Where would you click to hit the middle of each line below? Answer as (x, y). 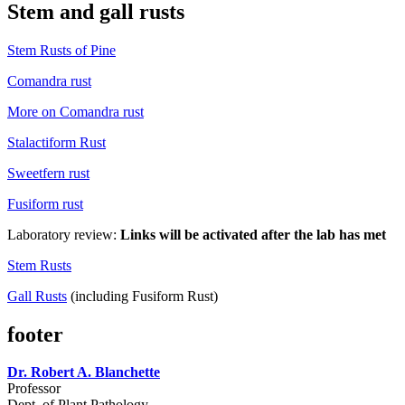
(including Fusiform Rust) (142, 296)
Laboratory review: (64, 234)
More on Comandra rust (75, 111)
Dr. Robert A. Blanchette (84, 372)
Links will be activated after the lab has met (253, 234)
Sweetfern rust (48, 173)
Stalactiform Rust (57, 142)
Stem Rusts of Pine (61, 50)
